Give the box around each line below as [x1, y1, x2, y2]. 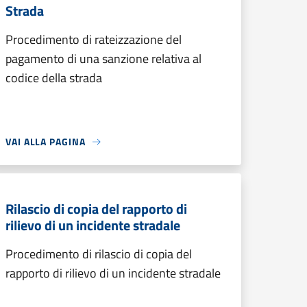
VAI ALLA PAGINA [5, 134, 86, 149]
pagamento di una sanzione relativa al [5, 49, 201, 68]
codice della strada [5, 69, 102, 87]
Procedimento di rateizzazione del [5, 30, 182, 49]
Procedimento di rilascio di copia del [5, 245, 192, 263]
